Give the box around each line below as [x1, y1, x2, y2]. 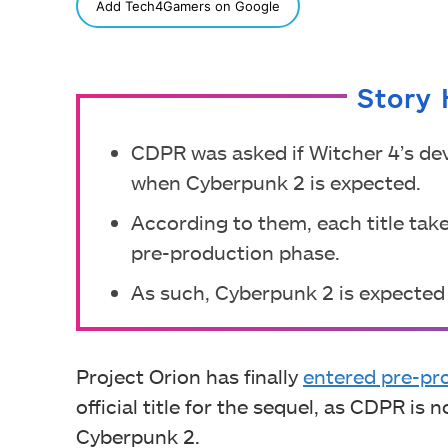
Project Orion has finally [76, 363, 303, 388]
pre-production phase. [131, 239, 340, 264]
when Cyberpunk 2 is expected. [131, 169, 421, 194]
